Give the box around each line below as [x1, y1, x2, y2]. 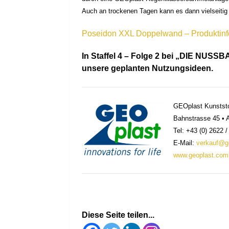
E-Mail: [173, 139, 197, 147]
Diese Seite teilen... [82, 211, 155, 220]
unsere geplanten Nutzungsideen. [82, 64, 214, 73]
